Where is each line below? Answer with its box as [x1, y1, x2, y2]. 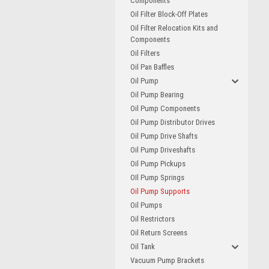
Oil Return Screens [130, 228, 187, 237]
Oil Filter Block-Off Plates [130, 10, 208, 19]
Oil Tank [130, 242, 155, 251]
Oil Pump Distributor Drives [130, 118, 215, 127]
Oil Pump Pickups [130, 159, 186, 168]
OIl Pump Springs [130, 173, 184, 182]
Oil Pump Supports [130, 187, 190, 196]
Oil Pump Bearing [130, 90, 184, 99]
